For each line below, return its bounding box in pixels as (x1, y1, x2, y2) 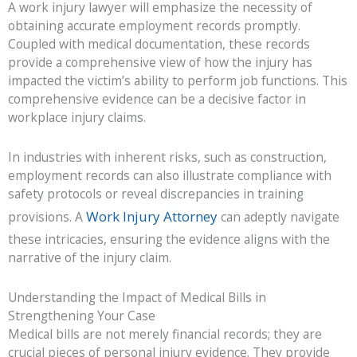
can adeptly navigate (218, 208, 339, 226)
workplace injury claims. (8, 108, 146, 126)
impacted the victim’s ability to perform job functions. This (8, 71, 347, 89)
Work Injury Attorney (86, 207, 218, 226)
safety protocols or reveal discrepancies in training (8, 185, 304, 203)
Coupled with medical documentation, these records (8, 34, 310, 53)
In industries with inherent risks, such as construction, (8, 148, 327, 167)
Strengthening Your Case (8, 307, 155, 325)
